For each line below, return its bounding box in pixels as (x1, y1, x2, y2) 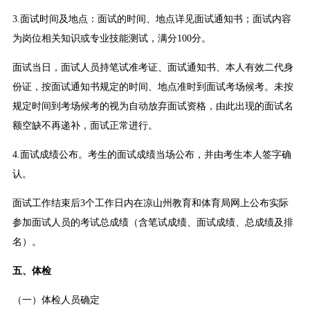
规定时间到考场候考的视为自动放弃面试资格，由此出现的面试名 (12, 101, 293, 112)
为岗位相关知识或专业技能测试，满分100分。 (12, 33, 211, 44)
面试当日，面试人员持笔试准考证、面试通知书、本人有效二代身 (12, 62, 293, 73)
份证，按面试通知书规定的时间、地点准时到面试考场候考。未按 (12, 82, 293, 93)
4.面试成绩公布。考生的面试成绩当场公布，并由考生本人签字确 (12, 149, 291, 161)
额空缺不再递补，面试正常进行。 (12, 120, 158, 131)
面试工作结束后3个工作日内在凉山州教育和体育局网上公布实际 (12, 198, 289, 209)
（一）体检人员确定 (12, 295, 100, 306)
